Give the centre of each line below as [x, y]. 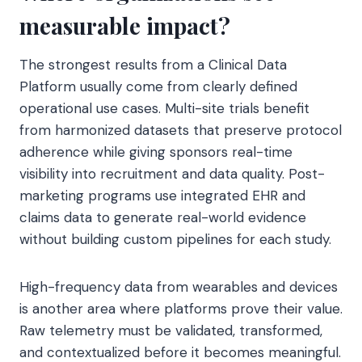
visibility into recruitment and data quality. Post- [172, 174]
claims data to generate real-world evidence [163, 218]
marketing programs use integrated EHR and [162, 196]
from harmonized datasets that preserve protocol [181, 130]
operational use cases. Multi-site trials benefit [164, 109]
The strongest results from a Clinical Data [153, 65]
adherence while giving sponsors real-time [156, 152]
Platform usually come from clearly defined [158, 87]
